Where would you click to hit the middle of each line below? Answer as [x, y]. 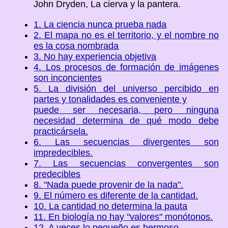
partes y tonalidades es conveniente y [110, 99]
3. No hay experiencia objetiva [95, 56]
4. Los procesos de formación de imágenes [126, 67]
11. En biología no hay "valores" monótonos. [123, 217]
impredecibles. [63, 152]
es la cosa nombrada [76, 46]
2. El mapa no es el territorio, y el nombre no [126, 35]
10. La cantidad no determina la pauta [111, 206]
